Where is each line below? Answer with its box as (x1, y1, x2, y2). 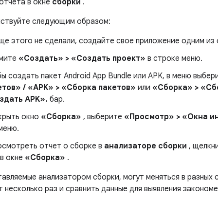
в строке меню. (145, 54, 202, 63)
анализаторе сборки (104, 141, 187, 151)
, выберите (81, 112, 124, 122)
